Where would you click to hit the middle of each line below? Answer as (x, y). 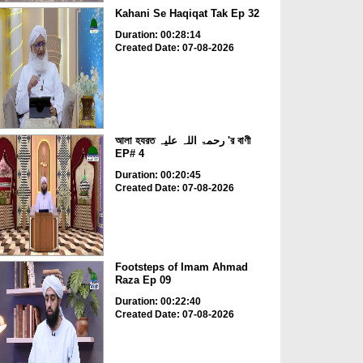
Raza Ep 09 (143, 280)
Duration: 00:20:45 (158, 175)
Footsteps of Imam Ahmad (181, 267)
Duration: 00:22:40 (158, 302)
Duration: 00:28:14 (158, 35)
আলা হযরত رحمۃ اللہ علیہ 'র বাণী (136, 140)
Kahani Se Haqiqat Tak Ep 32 (187, 14)
